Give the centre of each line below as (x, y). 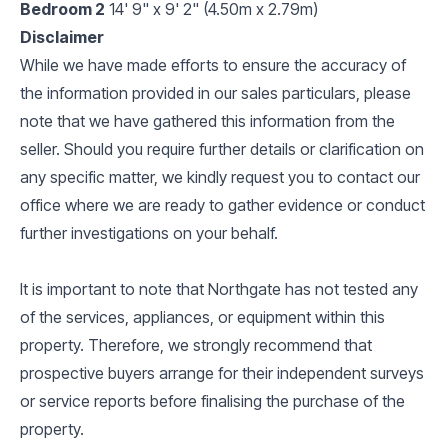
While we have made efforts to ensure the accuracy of (213, 64)
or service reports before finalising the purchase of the (212, 400)
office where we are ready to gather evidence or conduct (222, 204)
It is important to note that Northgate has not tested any (219, 288)
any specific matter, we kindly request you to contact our (220, 176)
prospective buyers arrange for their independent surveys (222, 372)
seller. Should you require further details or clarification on (222, 148)
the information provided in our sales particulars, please (215, 92)
